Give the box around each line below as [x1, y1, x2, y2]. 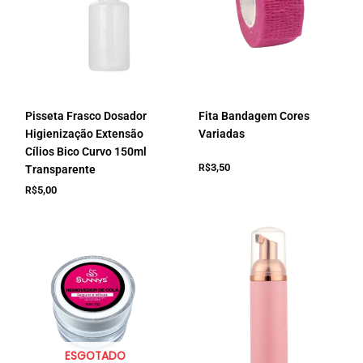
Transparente [25, 163, 96, 177]
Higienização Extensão [25, 127, 144, 141]
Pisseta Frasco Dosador [25, 109, 147, 123]
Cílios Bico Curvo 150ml [25, 145, 147, 159]
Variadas [199, 127, 246, 141]
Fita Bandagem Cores [199, 109, 310, 123]
